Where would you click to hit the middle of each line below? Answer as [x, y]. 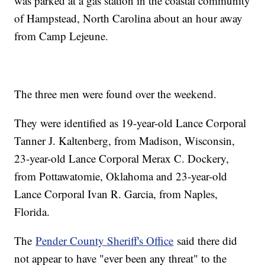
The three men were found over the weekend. [116, 94]
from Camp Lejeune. [63, 36]
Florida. [32, 212]
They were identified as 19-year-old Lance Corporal [130, 123]
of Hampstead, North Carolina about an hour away [129, 18]
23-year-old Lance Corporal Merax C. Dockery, [122, 159]
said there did [206, 241]
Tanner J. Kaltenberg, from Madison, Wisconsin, [125, 141]
